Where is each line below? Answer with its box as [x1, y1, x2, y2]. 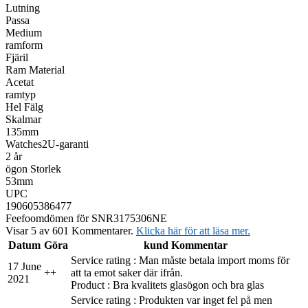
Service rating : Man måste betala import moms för [71, 254, 289, 266]
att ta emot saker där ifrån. [71, 266, 183, 278]
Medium [5, 26, 42, 38]
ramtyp [5, 88, 36, 100]
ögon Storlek [5, 162, 61, 175]
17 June [8, 260, 41, 272]
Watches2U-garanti [5, 137, 89, 150]
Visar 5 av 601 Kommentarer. [5, 224, 136, 236]
